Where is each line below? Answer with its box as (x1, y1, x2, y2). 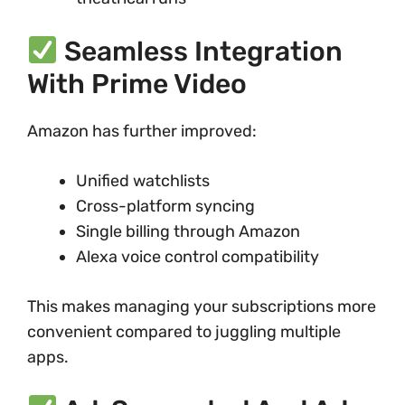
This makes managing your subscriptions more (27, 297, 376, 316)
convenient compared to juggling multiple (27, 322, 341, 342)
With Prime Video (27, 68, 247, 100)
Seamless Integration (58, 35, 344, 68)
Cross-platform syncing (76, 196, 255, 216)
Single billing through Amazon (76, 221, 300, 241)
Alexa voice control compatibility (76, 247, 319, 267)
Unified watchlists (76, 171, 210, 191)
